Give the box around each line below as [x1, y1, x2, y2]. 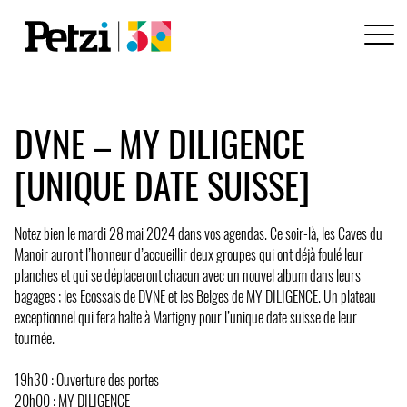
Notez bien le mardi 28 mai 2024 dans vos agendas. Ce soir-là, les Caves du [15, 222, 382, 244]
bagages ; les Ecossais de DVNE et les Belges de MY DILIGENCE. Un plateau [15, 284, 376, 307]
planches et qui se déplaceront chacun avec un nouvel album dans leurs [15, 263, 361, 286]
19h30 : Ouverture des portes [15, 368, 159, 391]
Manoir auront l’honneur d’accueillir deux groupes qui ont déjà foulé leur [15, 243, 363, 265]
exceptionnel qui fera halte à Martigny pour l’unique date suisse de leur [15, 305, 357, 328]
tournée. [15, 326, 55, 349]
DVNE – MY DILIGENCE [15, 116, 305, 169]
